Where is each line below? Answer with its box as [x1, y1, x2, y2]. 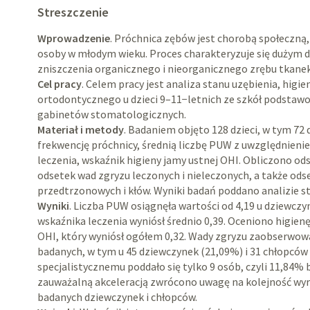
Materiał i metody [37, 122, 125, 136]
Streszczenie [37, 4, 109, 20]
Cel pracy [37, 77, 82, 91]
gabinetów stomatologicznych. [37, 107, 187, 121]
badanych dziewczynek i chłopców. [37, 290, 198, 304]
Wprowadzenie [37, 31, 111, 45]
